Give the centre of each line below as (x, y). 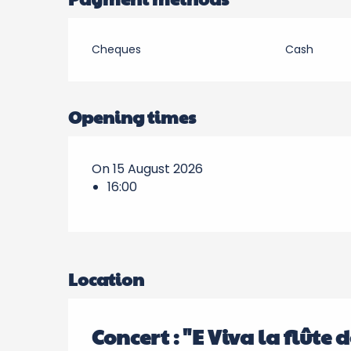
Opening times (132, 117)
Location (106, 279)
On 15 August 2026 (148, 169)
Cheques (117, 49)
